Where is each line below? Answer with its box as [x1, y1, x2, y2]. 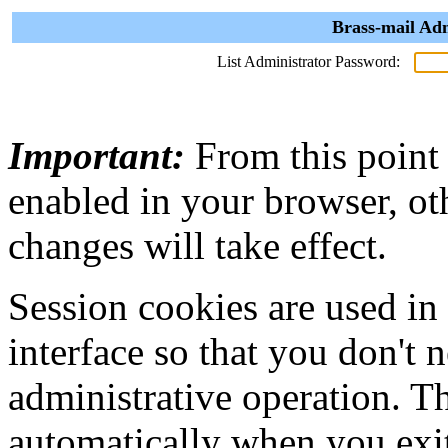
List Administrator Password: [217, 53, 400, 70]
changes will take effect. [8, 224, 387, 267]
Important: [8, 134, 185, 177]
